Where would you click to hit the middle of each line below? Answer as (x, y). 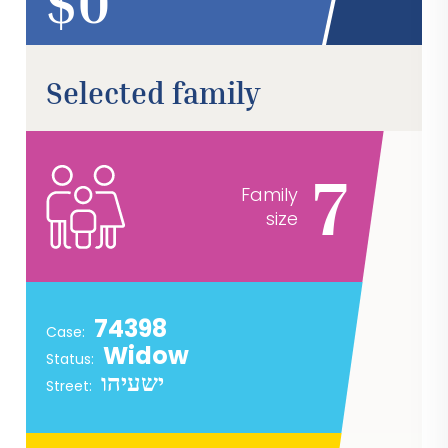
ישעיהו (133, 383)
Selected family (154, 93)
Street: (71, 386)
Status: (72, 359)
